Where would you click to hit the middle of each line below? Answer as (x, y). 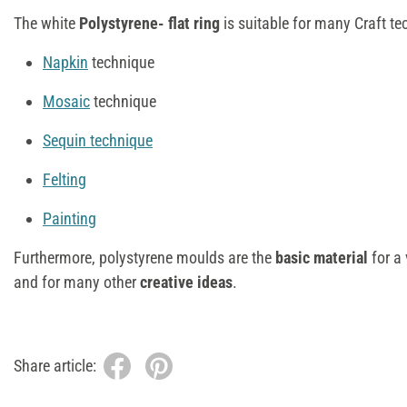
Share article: (55, 366)
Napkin (65, 62)
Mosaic (66, 101)
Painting (69, 218)
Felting (65, 179)
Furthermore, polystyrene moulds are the (144, 257)
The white (46, 23)
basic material (322, 257)
